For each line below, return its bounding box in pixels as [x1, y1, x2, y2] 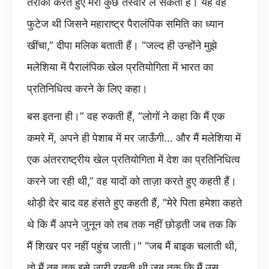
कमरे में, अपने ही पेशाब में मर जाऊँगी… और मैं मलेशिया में [27, 131, 241, 144]
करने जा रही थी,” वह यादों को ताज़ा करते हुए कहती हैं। [27, 175, 237, 187]
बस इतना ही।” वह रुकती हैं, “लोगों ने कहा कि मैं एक [27, 110, 225, 122]
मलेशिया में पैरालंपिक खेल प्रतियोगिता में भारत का [27, 61, 213, 73]
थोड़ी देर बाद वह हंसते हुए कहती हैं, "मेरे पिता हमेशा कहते [27, 196, 242, 209]
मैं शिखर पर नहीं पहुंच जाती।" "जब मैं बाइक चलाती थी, [27, 240, 237, 252]
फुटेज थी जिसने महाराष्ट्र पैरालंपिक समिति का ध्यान [27, 17, 223, 30]
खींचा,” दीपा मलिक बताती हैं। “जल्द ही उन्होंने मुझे [27, 39, 217, 52]
